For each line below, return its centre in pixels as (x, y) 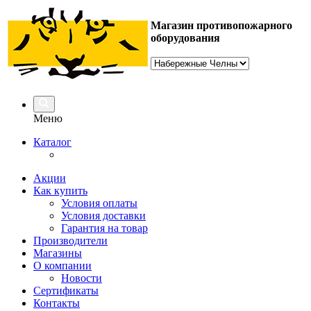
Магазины (58, 253)
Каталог (52, 142)
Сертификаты (66, 291)
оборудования (185, 38)
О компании (62, 266)
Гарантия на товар (104, 228)
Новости (82, 278)
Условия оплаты (99, 203)
